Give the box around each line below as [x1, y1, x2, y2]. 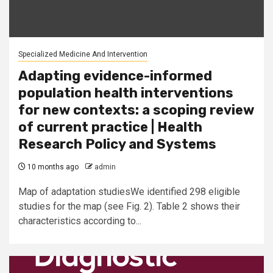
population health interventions [18, 85, 233, 101]
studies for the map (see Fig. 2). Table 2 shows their [18, 200, 240, 212]
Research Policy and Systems [18, 136, 216, 152]
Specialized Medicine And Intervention [18, 50, 147, 58]
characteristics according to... [18, 215, 141, 227]
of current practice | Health [18, 119, 202, 135]
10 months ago [26, 163, 79, 171]
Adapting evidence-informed [18, 68, 212, 84]
